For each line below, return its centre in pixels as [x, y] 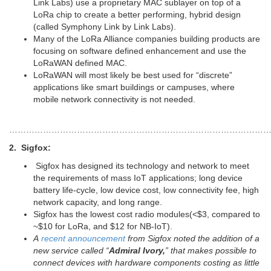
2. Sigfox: [30, 147]
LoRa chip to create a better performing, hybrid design [137, 14]
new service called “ [71, 250]
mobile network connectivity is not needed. [114, 99]
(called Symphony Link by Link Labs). [105, 26]
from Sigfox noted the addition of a [192, 238]
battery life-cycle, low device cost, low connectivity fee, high [146, 190]
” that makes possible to [211, 250]
